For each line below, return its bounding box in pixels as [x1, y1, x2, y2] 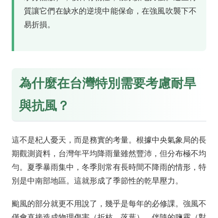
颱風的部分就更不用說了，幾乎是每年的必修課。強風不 [12, 199, 206, 208]
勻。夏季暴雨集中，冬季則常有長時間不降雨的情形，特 [12, 163, 206, 171]
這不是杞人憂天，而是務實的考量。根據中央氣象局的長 [12, 135, 206, 144]
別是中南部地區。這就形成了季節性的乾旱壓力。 [12, 176, 183, 185]
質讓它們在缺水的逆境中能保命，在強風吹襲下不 [24, 7, 197, 16]
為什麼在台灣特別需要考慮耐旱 [19, 76, 196, 90]
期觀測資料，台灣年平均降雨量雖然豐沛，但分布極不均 [12, 149, 206, 158]
